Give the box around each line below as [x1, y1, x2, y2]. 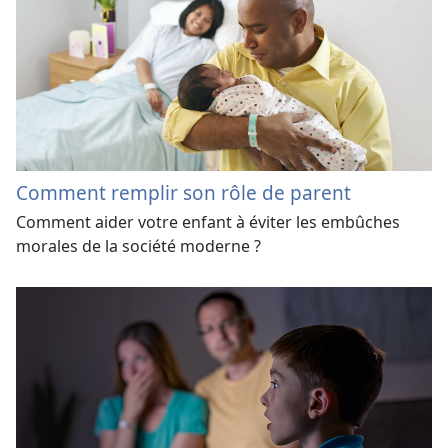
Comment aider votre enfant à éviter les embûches [16, 211, 400, 234]
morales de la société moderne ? [16, 235, 261, 258]
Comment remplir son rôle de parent [16, 179, 351, 207]
